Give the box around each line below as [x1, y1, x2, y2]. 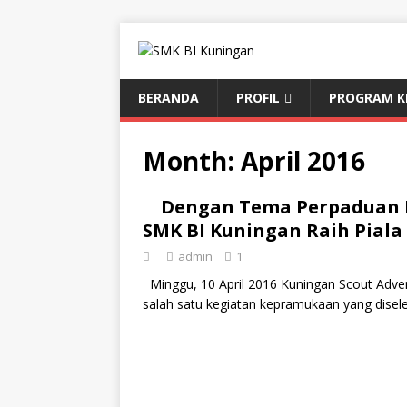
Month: [143, 144, 241, 178]
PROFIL [236, 89, 280, 106]
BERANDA [138, 89, 199, 106]
